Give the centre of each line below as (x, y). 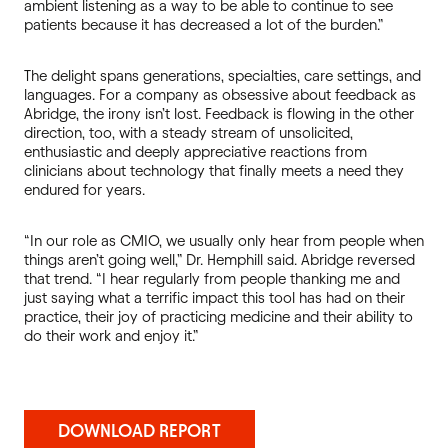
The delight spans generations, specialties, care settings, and (222, 76)
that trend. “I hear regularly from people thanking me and (212, 279)
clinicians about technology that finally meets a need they (214, 171)
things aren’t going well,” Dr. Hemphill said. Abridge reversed (219, 260)
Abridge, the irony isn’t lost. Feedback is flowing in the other (219, 114)
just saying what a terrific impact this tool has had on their (214, 298)
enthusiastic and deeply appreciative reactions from (195, 152)
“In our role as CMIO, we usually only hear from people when (224, 241)
